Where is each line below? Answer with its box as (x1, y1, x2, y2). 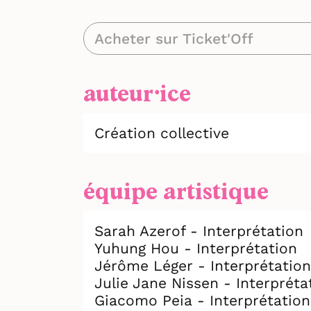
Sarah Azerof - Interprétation (94, 221, 303, 239)
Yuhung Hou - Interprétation (94, 239, 297, 257)
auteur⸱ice (83, 82, 191, 106)
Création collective (94, 124, 229, 142)
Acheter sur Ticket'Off (94, 29, 253, 47)
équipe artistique (83, 180, 269, 204)
